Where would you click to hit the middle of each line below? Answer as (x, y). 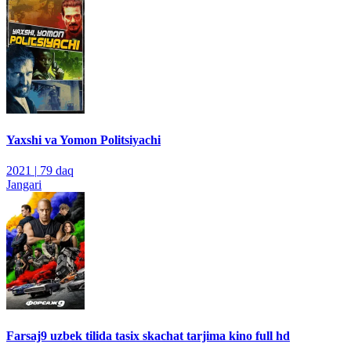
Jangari (24, 185)
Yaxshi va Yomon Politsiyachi (83, 139)
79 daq (57, 171)
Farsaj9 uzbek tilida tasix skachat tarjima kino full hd (148, 336)
